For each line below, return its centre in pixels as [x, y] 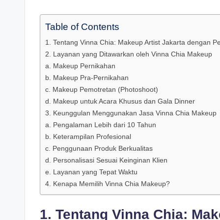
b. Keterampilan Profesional [88, 136]
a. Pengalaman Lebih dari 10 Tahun [101, 124]
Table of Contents [82, 27]
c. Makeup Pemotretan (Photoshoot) [102, 89]
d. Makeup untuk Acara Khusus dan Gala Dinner [120, 101]
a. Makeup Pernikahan [80, 66]
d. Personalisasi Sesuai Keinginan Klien [106, 160]
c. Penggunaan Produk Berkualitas [99, 148]
